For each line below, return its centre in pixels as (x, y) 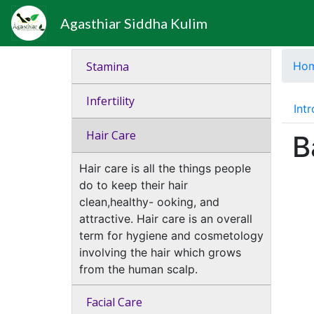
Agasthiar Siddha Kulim (134, 23)
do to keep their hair (134, 185)
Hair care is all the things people (165, 168)
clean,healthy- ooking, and (149, 202)
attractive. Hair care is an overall (166, 219)
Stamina (101, 67)
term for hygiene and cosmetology (171, 235)
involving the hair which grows (160, 252)
